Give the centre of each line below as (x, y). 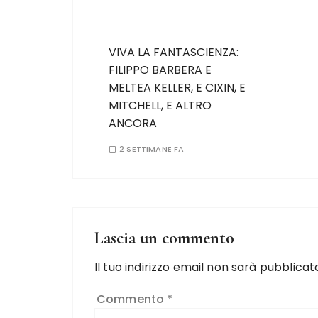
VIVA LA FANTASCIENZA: (174, 52)
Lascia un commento (164, 238)
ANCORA (133, 123)
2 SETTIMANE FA (152, 149)
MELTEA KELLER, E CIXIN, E (177, 88)
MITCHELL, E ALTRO (160, 105)
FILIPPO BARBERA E (160, 70)
